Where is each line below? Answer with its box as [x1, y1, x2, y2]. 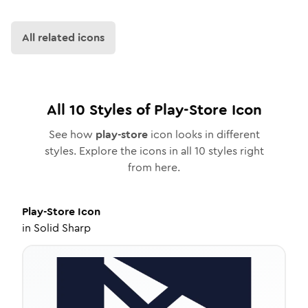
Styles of [85, 99, 154, 120]
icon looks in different [147, 126, 260, 142]
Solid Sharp [34, 220, 91, 236]
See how [48, 126, 96, 142]
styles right [205, 143, 264, 159]
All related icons [22, 30, 104, 45]
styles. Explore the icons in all [44, 143, 195, 159]
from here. [128, 159, 180, 175]
